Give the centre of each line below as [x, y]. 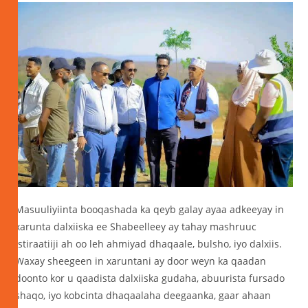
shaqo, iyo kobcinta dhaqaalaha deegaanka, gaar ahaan [143, 295]
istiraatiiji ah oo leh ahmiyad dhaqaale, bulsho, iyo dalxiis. [149, 243]
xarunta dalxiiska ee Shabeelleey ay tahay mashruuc [136, 226]
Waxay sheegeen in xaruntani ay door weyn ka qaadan [141, 261]
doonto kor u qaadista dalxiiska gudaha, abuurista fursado [150, 278]
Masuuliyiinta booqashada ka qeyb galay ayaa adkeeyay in [150, 209]
